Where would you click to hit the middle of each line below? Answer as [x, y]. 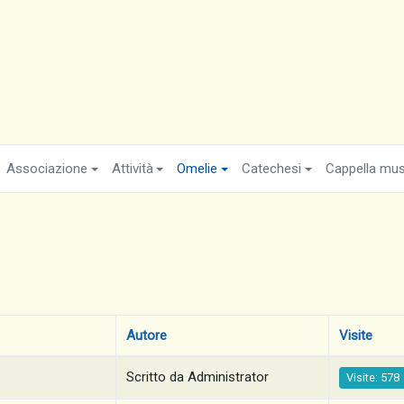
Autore [147, 335]
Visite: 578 [373, 377]
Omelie [197, 169]
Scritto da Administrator [198, 377]
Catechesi [271, 169]
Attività [132, 169]
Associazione [46, 169]
